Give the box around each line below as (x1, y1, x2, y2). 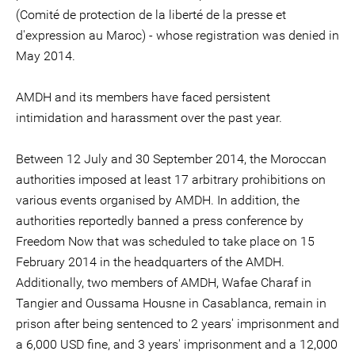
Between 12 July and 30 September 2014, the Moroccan (16, 151, 326, 166)
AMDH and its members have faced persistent (16, 90, 270, 105)
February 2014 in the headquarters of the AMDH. (16, 254, 284, 269)
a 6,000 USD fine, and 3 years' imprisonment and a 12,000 (16, 337, 338, 352)
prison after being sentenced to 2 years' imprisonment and (16, 316, 339, 331)
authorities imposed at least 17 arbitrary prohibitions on (16, 172, 326, 187)
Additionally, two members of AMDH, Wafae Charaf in (16, 275, 311, 290)
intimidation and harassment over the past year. (16, 110, 282, 125)
